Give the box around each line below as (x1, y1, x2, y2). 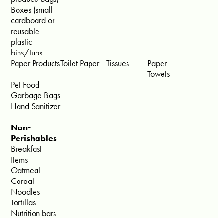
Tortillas (11, 197, 36, 208)
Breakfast (11, 143, 42, 155)
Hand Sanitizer (11, 100, 61, 112)
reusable (11, 25, 40, 37)
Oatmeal (11, 164, 41, 176)
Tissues (106, 57, 129, 69)
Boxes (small (11, 4, 53, 16)
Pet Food (11, 79, 40, 91)
